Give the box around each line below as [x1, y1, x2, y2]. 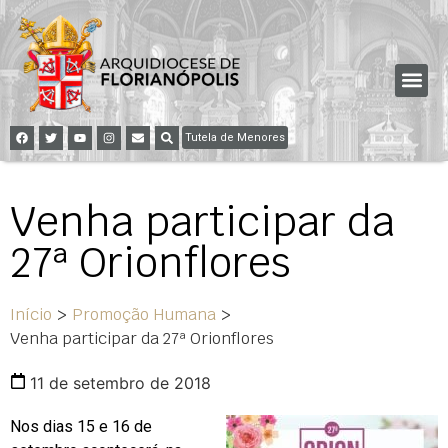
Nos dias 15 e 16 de [10, 416, 152, 436]
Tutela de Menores [185, 130, 285, 144]
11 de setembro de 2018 [30, 372, 211, 393]
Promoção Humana [72, 303, 216, 325]
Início [10, 303, 52, 325]
